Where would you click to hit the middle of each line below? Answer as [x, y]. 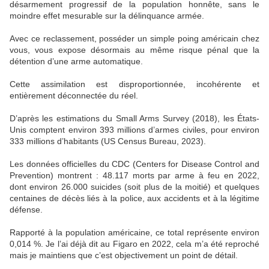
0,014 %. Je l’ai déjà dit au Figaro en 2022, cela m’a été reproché [134, 244]
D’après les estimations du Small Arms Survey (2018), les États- [134, 119]
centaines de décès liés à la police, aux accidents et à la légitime [134, 198]
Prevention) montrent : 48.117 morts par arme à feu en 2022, [134, 176]
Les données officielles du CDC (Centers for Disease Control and [134, 164]
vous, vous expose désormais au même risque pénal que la [134, 50]
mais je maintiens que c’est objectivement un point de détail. [124, 255]
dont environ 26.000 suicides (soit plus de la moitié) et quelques [134, 187]
